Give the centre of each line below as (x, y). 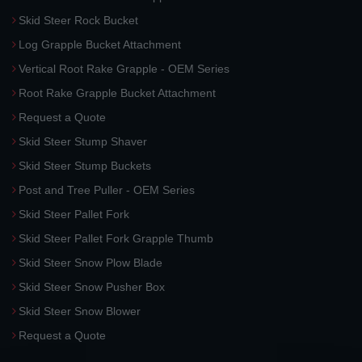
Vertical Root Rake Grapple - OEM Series (124, 69)
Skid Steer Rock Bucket (78, 20)
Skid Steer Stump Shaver (83, 141)
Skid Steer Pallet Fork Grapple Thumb (116, 238)
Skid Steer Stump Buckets (85, 166)
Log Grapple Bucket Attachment (100, 44)
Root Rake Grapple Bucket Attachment (117, 93)
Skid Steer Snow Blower (80, 311)
